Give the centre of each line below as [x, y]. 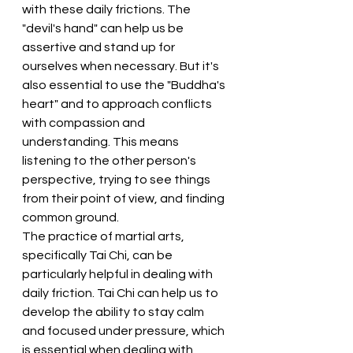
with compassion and [85, 123]
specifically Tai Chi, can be [98, 255]
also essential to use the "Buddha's [125, 85]
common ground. [71, 217]
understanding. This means [102, 142]
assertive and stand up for [100, 47]
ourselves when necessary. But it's [122, 66]
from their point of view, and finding [124, 199]
